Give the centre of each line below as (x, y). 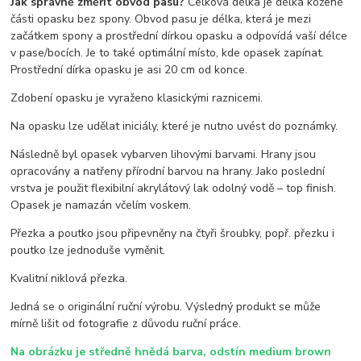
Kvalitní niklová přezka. (69, 279)
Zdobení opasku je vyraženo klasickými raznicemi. (137, 98)
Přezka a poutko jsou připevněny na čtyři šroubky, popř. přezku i (173, 234)
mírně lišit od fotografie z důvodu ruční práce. (126, 324)
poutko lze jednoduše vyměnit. (88, 251)
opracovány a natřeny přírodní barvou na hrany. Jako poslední (168, 172)
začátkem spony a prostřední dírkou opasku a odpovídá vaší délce (179, 36)
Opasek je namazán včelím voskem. (101, 205)
